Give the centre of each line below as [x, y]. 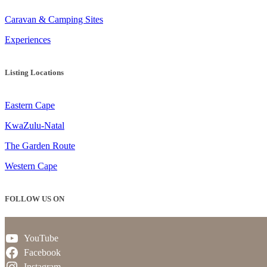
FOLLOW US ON [35, 199]
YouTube [41, 238]
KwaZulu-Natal [35, 125]
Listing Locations [34, 72]
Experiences [28, 39]
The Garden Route [40, 145]
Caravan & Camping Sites [54, 19]
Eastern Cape [30, 105]
